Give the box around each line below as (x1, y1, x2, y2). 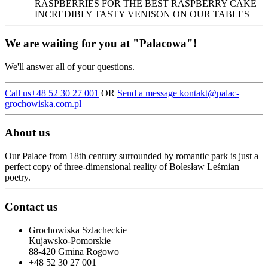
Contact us (5, 200, 57, 213)
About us (5, 126, 50, 139)
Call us (5, 87, 31, 98)
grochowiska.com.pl (5, 98, 81, 109)
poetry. (5, 172, 31, 183)
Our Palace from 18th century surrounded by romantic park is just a (5, 151, 258, 162)
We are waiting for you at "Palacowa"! (5, 37, 197, 50)
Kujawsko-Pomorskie (29, 235, 111, 246)
